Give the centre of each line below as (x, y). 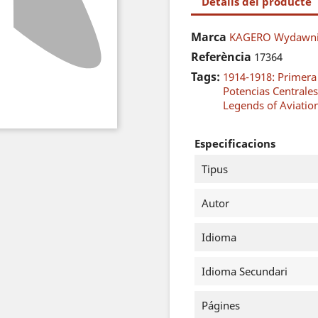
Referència (221, 57)
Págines (221, 305)
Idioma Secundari (245, 271)
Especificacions (235, 143)
